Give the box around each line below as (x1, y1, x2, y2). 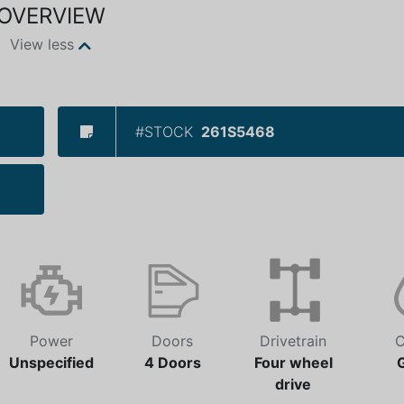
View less (10, 35, 74, 54)
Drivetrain (260, 332, 326, 350)
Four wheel (253, 353, 333, 372)
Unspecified (9, 353, 94, 372)
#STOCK (135, 123, 193, 141)
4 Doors (143, 353, 201, 372)
